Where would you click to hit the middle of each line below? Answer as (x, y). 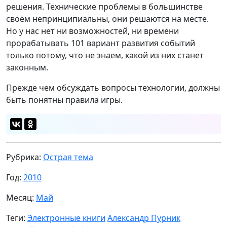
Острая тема (68, 157)
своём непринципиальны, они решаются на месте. (107, 18)
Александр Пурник (144, 218)
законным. (27, 67)
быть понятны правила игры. (65, 100)
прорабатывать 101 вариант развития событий (101, 43)
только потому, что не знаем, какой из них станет (105, 55)
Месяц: (21, 197)
